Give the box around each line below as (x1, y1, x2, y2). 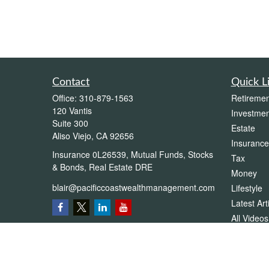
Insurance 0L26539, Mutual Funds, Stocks (52, 148, 213, 160)
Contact (52, 77, 89, 88)
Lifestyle (231, 182, 262, 194)
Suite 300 (52, 117, 88, 129)
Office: (52, 92, 79, 104)
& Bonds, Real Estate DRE (52, 161, 153, 173)
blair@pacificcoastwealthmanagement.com (52, 181, 215, 193)
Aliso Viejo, (52, 130, 94, 142)
